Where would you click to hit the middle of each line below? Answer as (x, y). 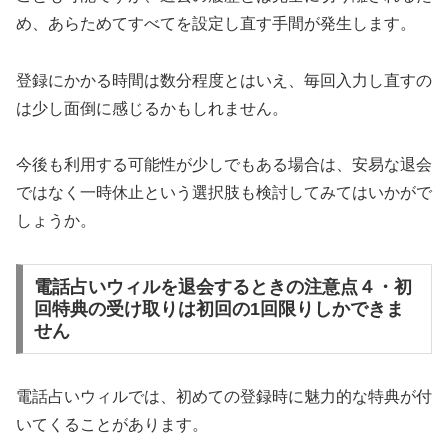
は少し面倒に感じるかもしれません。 (152, 108)
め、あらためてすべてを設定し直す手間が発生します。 (216, 23)
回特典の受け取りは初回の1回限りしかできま (218, 309)
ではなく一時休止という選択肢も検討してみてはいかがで (224, 193)
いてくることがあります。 (112, 424)
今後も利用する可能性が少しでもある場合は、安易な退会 (224, 165)
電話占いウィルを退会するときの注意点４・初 (222, 287)
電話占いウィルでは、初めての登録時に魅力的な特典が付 (224, 396)
